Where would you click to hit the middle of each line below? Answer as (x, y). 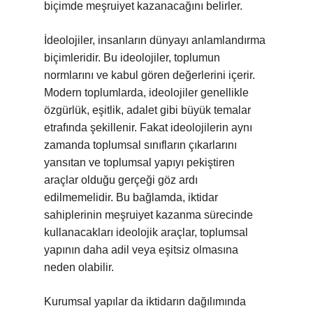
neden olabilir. (79, 267)
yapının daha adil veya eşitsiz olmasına (141, 250)
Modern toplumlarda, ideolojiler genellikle (146, 93)
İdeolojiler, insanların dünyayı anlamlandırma (155, 40)
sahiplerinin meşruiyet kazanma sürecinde (148, 215)
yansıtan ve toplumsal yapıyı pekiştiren (139, 162)
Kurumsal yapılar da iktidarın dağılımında (145, 301)
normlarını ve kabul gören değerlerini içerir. (150, 75)
